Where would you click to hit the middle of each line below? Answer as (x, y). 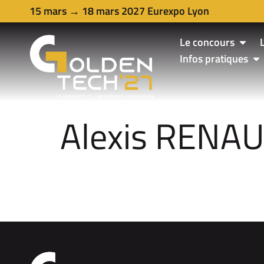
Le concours (207, 42)
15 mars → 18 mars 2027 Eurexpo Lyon (119, 11)
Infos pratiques (214, 59)
